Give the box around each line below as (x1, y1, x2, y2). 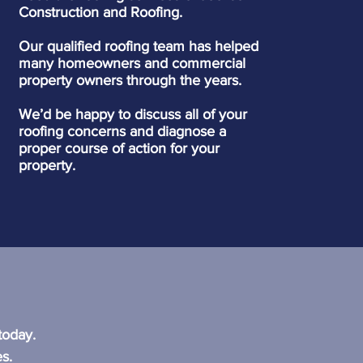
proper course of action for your (18, 140, 220, 156)
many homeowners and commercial (18, 55, 246, 71)
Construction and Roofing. (18, 4, 182, 20)
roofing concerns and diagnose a (18, 123, 226, 139)
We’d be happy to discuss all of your (18, 106, 247, 122)
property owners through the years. (18, 72, 241, 88)
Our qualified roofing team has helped (18, 38, 258, 54)
